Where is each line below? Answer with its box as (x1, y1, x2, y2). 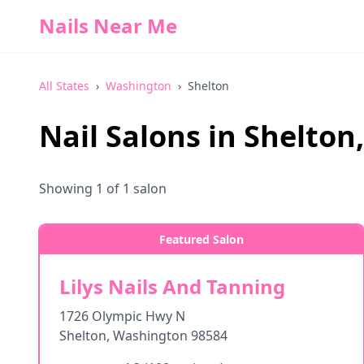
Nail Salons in (39, 116, 244, 156)
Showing (39, 180, 96, 197)
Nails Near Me (39, 12, 177, 39)
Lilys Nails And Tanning (59, 273, 285, 300)
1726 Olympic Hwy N (59, 307, 185, 325)
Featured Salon (159, 232, 244, 247)
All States (39, 78, 89, 93)
